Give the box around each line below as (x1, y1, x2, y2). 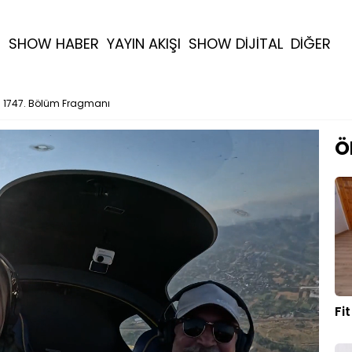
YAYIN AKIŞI (107, 34, 181, 53)
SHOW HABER (9, 34, 99, 53)
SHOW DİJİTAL (189, 34, 283, 53)
